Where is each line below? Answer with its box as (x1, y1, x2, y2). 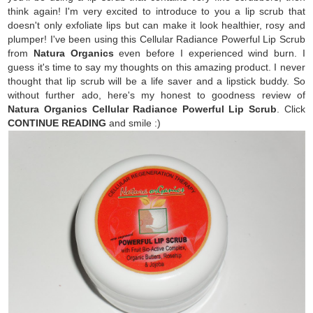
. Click (277, 103, 305, 115)
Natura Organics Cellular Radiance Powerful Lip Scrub (8, 103, 277, 115)
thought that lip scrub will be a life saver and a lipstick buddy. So (8, 75, 305, 87)
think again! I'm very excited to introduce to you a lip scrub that (8, 5, 305, 17)
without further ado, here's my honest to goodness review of (8, 89, 305, 101)
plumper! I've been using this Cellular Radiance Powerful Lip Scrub (8, 33, 305, 45)
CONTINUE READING (8, 117, 107, 129)
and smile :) (106, 117, 161, 129)
